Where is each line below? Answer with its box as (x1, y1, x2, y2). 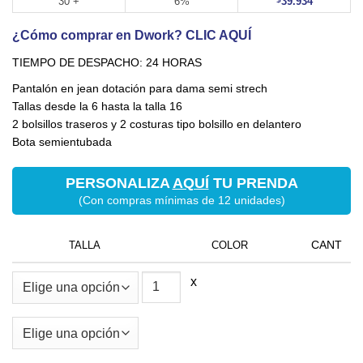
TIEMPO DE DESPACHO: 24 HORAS (12, 55, 202, 69)
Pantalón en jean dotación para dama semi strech (12, 81, 267, 95)
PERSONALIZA (65, 174, 173, 191)
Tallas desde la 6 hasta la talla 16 (12, 99, 182, 113)
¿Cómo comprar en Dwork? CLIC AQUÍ (12, 28, 251, 42)
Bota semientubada (12, 135, 112, 148)
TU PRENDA (208, 174, 298, 191)
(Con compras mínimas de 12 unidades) (78, 194, 285, 207)
